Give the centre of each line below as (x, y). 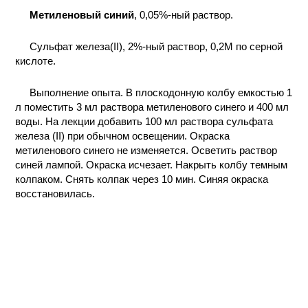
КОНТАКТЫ (73, 15)
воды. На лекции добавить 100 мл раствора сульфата (144, 121)
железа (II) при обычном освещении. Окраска (123, 136)
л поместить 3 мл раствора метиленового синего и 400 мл (152, 107)
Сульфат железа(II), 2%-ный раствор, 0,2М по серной (156, 46)
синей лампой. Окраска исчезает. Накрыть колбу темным (152, 165)
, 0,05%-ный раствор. (183, 15)
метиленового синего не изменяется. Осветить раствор (146, 150)
